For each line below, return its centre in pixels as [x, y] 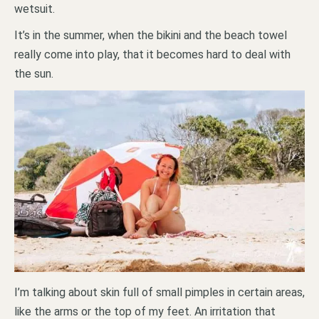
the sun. [34, 74]
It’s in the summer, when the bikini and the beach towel [151, 35]
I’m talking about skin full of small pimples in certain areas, [159, 292]
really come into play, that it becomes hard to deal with [152, 54]
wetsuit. [35, 9]
